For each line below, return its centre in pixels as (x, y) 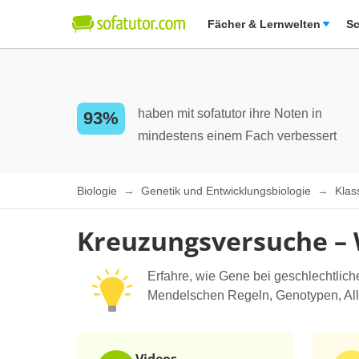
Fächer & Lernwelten (264, 24)
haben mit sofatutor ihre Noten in (230, 113)
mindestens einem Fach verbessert (237, 136)
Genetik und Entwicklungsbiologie (228, 191)
